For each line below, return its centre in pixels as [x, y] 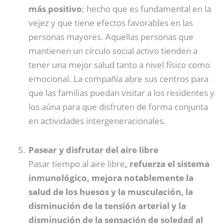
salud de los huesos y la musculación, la [111, 191]
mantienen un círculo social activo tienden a [113, 50]
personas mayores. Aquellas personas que [111, 36]
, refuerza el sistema [167, 163]
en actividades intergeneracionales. [97, 120]
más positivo [55, 8]
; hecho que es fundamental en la [146, 8]
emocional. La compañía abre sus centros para [118, 78]
